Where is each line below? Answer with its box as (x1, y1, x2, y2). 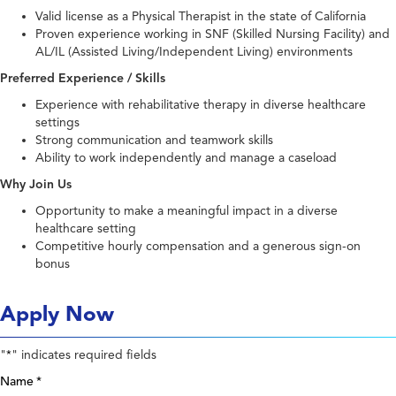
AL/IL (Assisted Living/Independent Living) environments (35, 44, 353, 60)
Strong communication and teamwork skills (35, 133, 273, 148)
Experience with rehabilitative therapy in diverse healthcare (35, 97, 366, 113)
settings (35, 115, 80, 131)
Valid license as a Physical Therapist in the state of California (35, 9, 366, 25)
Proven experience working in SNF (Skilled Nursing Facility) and (35, 27, 390, 42)
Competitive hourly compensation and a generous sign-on (35, 239, 361, 255)
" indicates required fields (11, 347, 156, 363)
